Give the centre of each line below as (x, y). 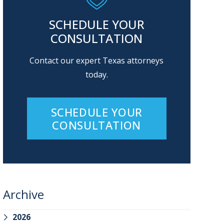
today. (96, 74)
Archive (23, 194)
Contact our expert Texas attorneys (97, 60)
